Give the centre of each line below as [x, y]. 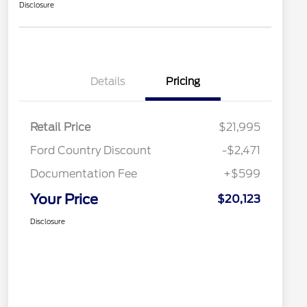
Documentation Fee [84, 174]
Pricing [183, 82]
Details [108, 82]
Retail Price [60, 127]
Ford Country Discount [91, 151]
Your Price [64, 200]
